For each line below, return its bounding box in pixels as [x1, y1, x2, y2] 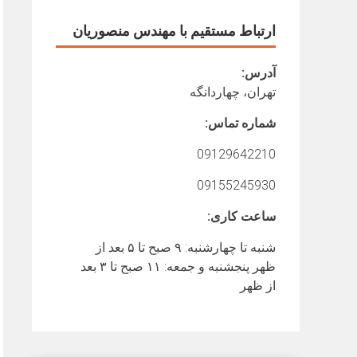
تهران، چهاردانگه [190, 84, 276, 100]
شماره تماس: [205, 116, 276, 131]
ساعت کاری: [207, 209, 276, 224]
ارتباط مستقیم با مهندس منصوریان [73, 22, 276, 39]
